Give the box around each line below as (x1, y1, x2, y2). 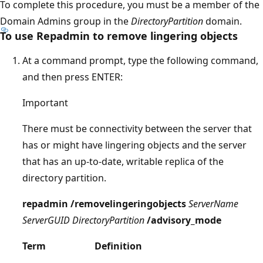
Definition (95, 239, 142, 252)
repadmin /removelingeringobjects (22, 197, 186, 210)
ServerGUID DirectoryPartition (22, 213, 144, 227)
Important (22, 96, 68, 109)
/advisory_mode (147, 213, 221, 227)
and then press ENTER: (22, 70, 123, 83)
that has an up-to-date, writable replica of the (22, 154, 224, 168)
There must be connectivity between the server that (22, 122, 252, 135)
